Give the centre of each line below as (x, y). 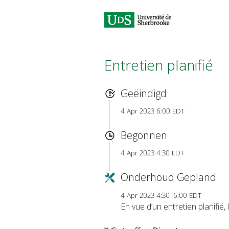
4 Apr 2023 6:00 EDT (153, 111)
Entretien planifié (159, 65)
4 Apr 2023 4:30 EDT (152, 153)
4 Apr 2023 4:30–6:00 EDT (161, 195)
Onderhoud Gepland (168, 177)
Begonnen (144, 135)
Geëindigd (144, 93)
